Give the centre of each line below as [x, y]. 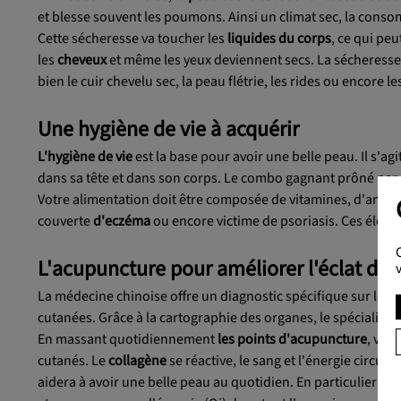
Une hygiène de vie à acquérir [168, 130]
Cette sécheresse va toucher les [132, 39]
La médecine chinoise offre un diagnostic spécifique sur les [215, 297]
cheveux [83, 60]
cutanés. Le [73, 361]
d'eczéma [123, 222]
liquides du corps [279, 39]
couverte [65, 222]
